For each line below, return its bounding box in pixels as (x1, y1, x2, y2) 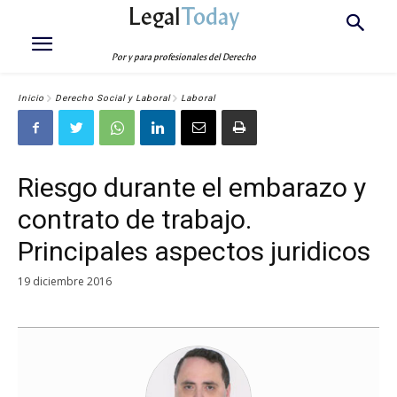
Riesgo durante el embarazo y (18, 172, 366, 203)
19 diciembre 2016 (18, 273, 112, 289)
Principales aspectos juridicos (18, 236, 370, 267)
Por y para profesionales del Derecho (112, 51, 257, 63)
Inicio (18, 93, 44, 104)
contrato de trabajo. (18, 204, 252, 235)
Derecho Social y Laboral (55, 93, 170, 104)
